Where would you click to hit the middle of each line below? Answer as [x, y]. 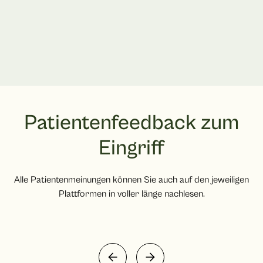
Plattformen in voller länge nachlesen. [131, 194]
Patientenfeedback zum [131, 123]
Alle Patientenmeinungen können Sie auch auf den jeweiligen [131, 180]
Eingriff [131, 149]
